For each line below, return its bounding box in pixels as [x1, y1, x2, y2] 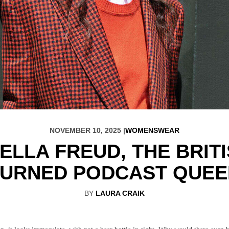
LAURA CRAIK [95, 189, 145, 197]
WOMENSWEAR [125, 126, 179, 134]
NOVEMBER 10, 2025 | [49, 126, 125, 134]
